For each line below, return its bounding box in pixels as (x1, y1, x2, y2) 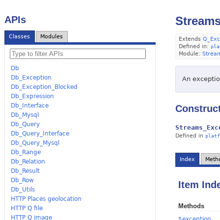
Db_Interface (11, 102, 49, 109)
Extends (178, 35, 203, 42)
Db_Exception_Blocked (11, 83, 78, 90)
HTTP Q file (11, 204, 43, 212)
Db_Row (11, 176, 34, 184)
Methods (178, 202, 205, 210)
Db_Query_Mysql (11, 139, 60, 146)
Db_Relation (11, 158, 46, 165)
